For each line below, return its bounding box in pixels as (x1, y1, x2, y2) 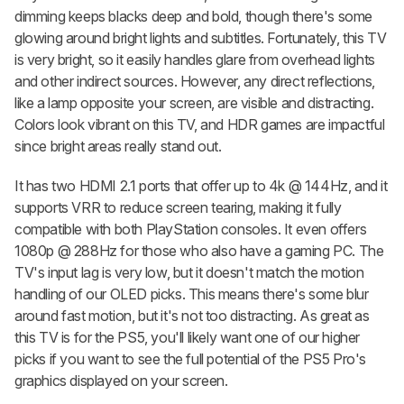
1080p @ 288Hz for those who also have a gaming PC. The (14, 241, 384, 260)
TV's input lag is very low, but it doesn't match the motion (14, 262, 364, 281)
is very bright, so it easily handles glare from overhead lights (14, 50, 375, 69)
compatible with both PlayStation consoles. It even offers (14, 219, 367, 238)
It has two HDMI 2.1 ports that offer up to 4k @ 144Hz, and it (14, 176, 388, 195)
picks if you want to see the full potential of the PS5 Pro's (14, 349, 367, 368)
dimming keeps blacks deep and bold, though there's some (14, 6, 373, 25)
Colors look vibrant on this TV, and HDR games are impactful (14, 115, 385, 133)
